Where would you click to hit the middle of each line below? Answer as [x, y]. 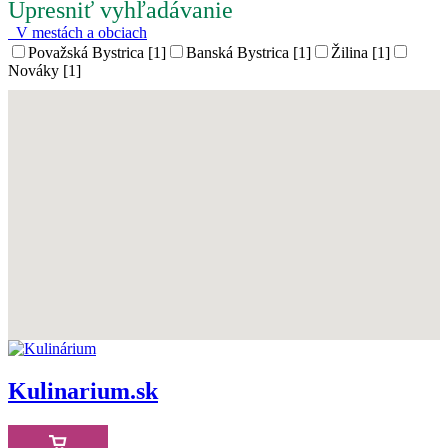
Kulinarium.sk [83, 390]
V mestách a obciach [77, 32]
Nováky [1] [44, 70]
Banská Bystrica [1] [248, 52]
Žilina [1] [360, 52]
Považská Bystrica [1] [97, 52]
